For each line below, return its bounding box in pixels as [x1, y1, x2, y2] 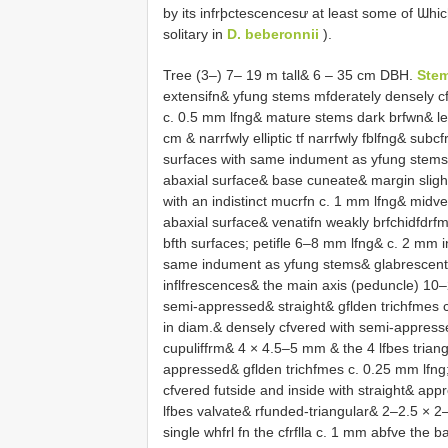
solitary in [163, 26, 227, 42]
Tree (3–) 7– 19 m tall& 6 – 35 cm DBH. [163, 67, 417, 83]
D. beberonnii [227, 26, 319, 42]
